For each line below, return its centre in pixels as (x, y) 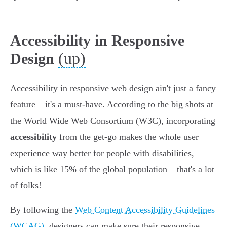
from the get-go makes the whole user (128, 137)
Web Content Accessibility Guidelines (145, 210)
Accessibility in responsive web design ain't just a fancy (113, 88)
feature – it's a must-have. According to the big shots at (112, 105)
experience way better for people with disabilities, (102, 153)
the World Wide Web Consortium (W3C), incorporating (113, 121)
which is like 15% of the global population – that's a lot (112, 169)
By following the (43, 210)
